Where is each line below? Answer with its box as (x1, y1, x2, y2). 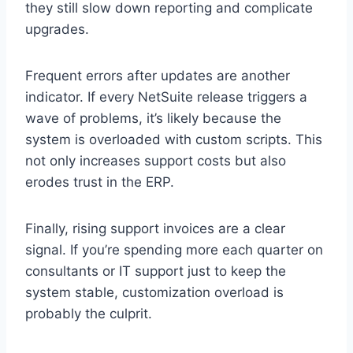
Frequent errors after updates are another (25, 67, 290, 84)
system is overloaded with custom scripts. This (25, 131, 322, 147)
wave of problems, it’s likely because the (25, 110, 281, 126)
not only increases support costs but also (25, 152, 286, 169)
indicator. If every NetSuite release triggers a (25, 88, 307, 105)
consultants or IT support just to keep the (25, 262, 286, 279)
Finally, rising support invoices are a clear (25, 220, 285, 236)
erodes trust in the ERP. (25, 173, 174, 190)
